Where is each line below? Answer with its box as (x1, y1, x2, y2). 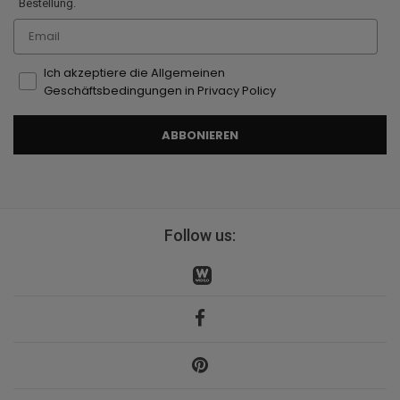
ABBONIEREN (162, 126, 238, 144)
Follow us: (164, 226, 236, 246)
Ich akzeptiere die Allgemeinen (44, 64, 225, 82)
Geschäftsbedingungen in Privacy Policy (44, 82, 276, 100)
